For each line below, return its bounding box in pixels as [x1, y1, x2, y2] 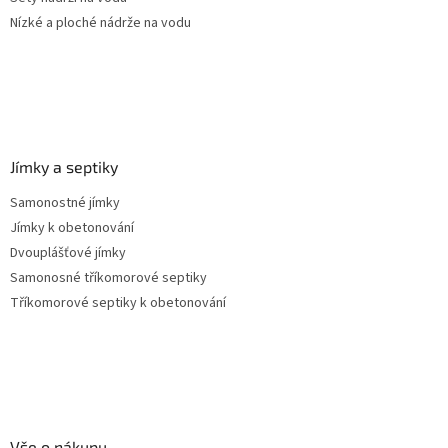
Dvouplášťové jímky [10, 243, 126, 264]
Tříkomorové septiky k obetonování [10, 293, 226, 314]
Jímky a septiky [10, 157, 118, 177]
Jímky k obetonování [10, 218, 134, 239]
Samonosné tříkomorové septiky [10, 268, 207, 289]
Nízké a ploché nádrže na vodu [10, 13, 191, 34]
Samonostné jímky [10, 193, 120, 214]
